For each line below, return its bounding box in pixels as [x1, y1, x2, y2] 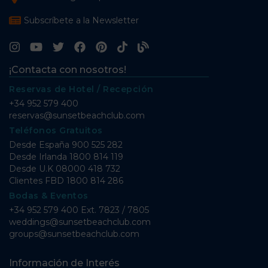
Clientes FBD [9, 175, 66, 186]
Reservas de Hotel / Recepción [9, 83, 154, 95]
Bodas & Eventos [9, 190, 89, 201]
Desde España [9, 139, 72, 150]
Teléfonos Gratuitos [9, 124, 103, 136]
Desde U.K [9, 163, 56, 174]
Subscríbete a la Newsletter [24, 14, 139, 26]
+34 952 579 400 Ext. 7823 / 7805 [9, 204, 149, 215]
